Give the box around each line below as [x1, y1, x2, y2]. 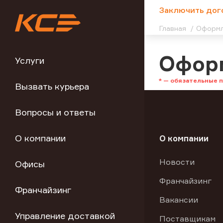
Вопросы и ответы [15, 107, 96, 117]
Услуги [15, 55, 44, 66]
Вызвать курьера [15, 81, 89, 92]
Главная [159, 23, 188, 32]
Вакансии [159, 195, 198, 205]
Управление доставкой [15, 210, 115, 221]
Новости [159, 157, 195, 167]
